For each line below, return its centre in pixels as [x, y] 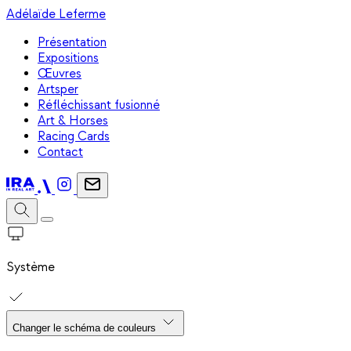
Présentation [72, 42]
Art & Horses [73, 121]
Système [31, 267]
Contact [60, 152]
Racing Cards [74, 136]
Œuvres [60, 74]
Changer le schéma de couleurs [84, 328]
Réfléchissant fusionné [99, 105]
